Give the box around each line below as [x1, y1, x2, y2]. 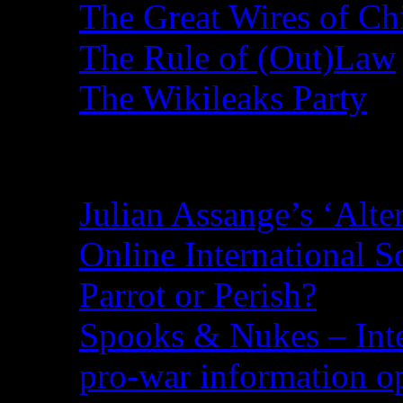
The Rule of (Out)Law [79, 37, 396, 76]
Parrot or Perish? [79, 275, 317, 315]
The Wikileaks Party [79, 77, 367, 117]
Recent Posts [43, 135, 238, 176]
